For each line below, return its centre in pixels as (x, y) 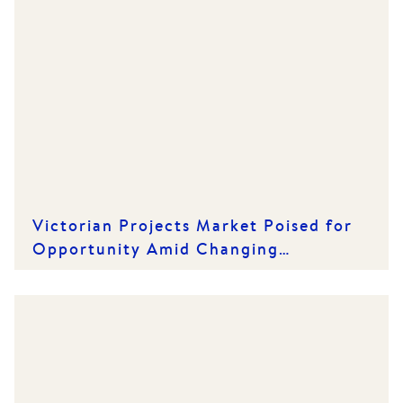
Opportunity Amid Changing (156, 248)
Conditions (80, 272)
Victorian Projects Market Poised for (193, 225)
